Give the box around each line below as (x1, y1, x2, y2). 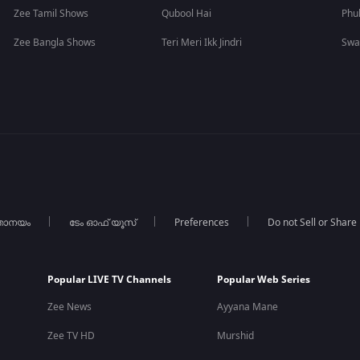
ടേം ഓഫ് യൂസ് (68, 215, 136, 230)
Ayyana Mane (216, 300, 278, 314)
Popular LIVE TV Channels (47, 272, 171, 287)
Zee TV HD (47, 329, 95, 343)
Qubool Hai (162, 6, 212, 21)
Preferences (174, 215, 229, 230)
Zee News (47, 300, 92, 314)
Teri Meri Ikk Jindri (162, 35, 243, 50)
